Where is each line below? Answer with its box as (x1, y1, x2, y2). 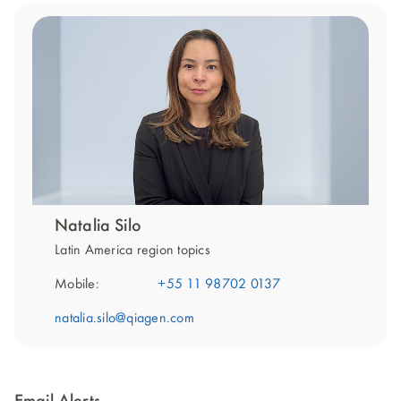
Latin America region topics (55, 243, 210, 259)
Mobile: (55, 277, 99, 293)
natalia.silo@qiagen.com (55, 311, 194, 327)
